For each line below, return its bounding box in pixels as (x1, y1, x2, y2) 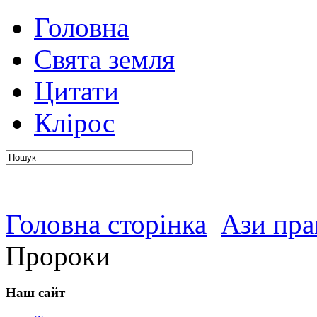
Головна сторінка (6, 209, 207, 239)
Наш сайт (6, 284, 65, 300)
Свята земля (34, 44, 175, 74)
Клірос (34, 108, 115, 138)
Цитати (34, 76, 119, 106)
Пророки (6, 241, 110, 271)
